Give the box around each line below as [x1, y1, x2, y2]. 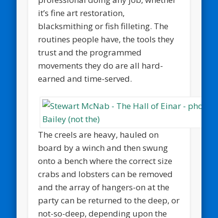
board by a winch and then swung [38, 142, 168, 153]
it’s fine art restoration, [38, 7, 125, 19]
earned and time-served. [38, 73, 132, 85]
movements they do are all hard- [38, 60, 163, 72]
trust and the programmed [38, 47, 142, 58]
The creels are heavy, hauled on [38, 128, 159, 140]
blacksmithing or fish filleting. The [38, 20, 169, 32]
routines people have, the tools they [38, 34, 175, 45]
